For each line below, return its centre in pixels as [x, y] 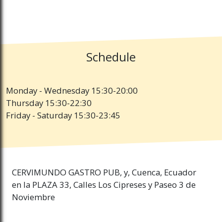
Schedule [111, 57]
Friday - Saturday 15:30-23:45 [63, 115]
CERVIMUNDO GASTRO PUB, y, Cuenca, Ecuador [104, 172]
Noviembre [33, 197]
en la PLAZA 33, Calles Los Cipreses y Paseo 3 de [104, 185]
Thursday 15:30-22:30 [49, 103]
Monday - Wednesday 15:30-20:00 [72, 91]
